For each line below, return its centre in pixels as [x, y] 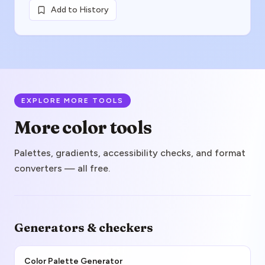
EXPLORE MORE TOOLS [72, 101]
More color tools [83, 127]
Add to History [80, 10]
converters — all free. [62, 168]
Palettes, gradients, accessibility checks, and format [130, 153]
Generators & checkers [84, 227]
